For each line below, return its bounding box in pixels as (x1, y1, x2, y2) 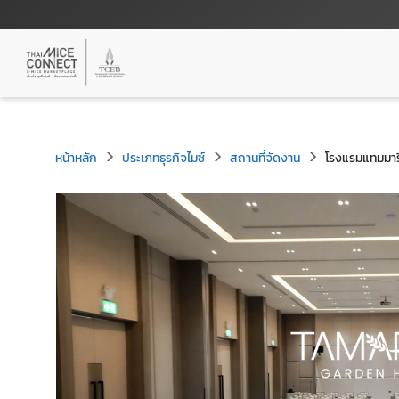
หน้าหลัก (55, 149, 97, 167)
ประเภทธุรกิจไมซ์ (122, 149, 205, 167)
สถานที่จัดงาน (230, 149, 300, 167)
